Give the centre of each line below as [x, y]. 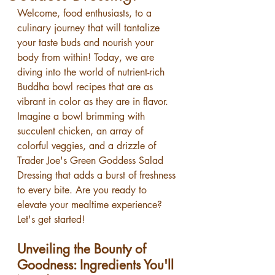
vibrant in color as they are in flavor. [94, 102]
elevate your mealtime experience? [91, 205]
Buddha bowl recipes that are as [87, 87]
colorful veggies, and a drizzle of [88, 146]
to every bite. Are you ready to [83, 190]
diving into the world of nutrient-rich [92, 72]
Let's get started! [51, 219]
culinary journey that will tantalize [90, 28]
